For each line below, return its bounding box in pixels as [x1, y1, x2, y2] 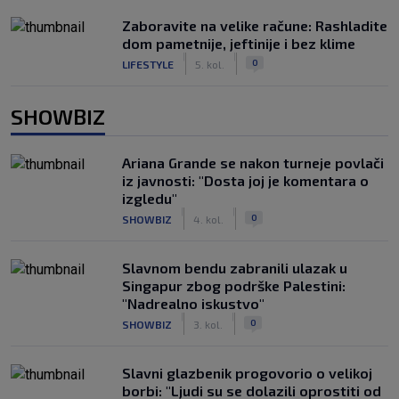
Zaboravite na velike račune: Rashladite [122, 17, 387, 34]
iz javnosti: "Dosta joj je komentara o [122, 172, 369, 189]
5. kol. [195, 57, 224, 70]
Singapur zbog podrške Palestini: [122, 277, 346, 294]
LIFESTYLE [122, 57, 174, 70]
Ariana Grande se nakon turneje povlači [122, 154, 384, 171]
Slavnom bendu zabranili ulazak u [122, 259, 347, 276]
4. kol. [193, 212, 224, 225]
